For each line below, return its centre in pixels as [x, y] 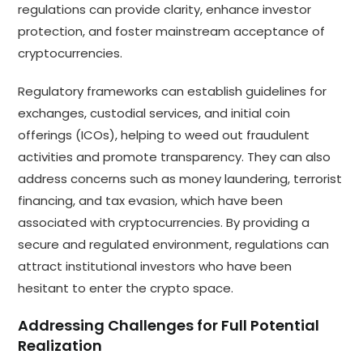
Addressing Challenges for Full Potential [169, 325]
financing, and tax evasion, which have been [151, 200]
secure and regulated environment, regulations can [174, 244]
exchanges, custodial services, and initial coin [154, 113]
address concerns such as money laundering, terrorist [180, 178]
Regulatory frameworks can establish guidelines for [173, 91]
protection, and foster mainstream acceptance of [172, 31]
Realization [60, 345]
